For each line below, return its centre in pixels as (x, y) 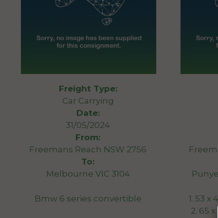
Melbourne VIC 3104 (88, 174)
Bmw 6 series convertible (88, 198)
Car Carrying (88, 101)
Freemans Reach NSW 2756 (88, 150)
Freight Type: (88, 89)
